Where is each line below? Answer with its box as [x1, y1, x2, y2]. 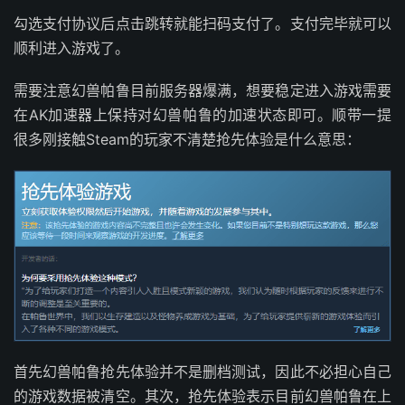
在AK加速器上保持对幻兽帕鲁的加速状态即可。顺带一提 [14, 105, 391, 124]
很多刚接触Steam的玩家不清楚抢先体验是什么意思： [14, 129, 361, 148]
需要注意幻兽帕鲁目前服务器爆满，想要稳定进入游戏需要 [14, 80, 391, 99]
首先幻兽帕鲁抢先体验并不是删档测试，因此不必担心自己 [14, 363, 391, 381]
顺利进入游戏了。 [14, 38, 129, 57]
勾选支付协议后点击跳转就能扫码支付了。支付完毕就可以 [14, 14, 391, 33]
